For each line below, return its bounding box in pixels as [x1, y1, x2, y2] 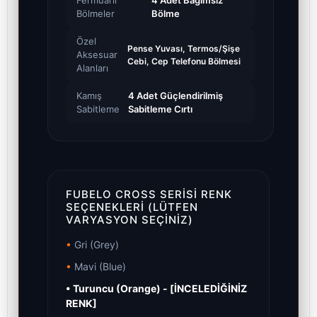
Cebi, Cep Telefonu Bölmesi [127, 55, 241, 67]
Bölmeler [76, 8, 115, 20]
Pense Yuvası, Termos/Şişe [127, 42, 240, 54]
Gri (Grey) [71, 238, 119, 251]
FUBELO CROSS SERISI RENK [66, 188, 232, 202]
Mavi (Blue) [71, 260, 126, 273]
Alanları [76, 62, 108, 74]
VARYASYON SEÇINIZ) [66, 213, 193, 227]
